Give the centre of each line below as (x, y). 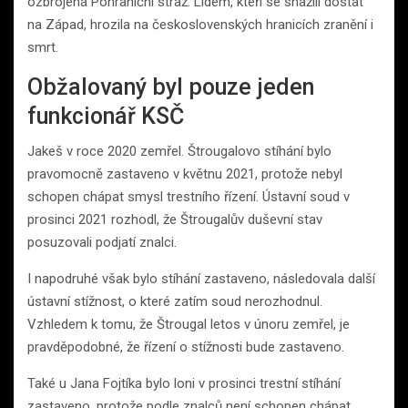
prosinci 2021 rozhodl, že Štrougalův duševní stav (175, 220)
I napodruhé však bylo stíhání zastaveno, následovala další (201, 279)
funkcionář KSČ (106, 117)
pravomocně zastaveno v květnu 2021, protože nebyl (185, 174)
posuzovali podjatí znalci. (102, 243)
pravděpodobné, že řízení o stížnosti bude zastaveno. (186, 347)
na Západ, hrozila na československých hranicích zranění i (200, 25)
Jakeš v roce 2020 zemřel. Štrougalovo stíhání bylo (179, 152)
